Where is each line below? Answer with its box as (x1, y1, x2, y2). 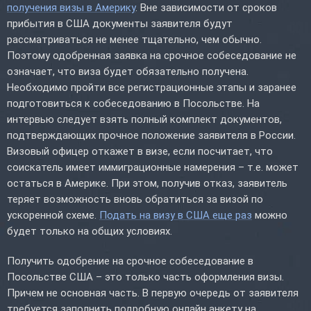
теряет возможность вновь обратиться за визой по (7, 192, 263, 205)
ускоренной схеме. (7, 208, 99, 221)
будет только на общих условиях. (7, 224, 172, 237)
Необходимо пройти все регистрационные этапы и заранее (7, 81, 296, 94)
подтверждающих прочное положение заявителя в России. (7, 128, 296, 142)
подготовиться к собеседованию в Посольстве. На (7, 96, 260, 110)
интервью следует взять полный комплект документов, (7, 112, 282, 126)
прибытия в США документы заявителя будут (7, 17, 233, 30)
